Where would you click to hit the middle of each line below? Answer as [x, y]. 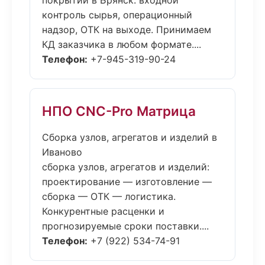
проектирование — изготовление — [127, 182]
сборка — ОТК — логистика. [109, 196]
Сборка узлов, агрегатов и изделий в [130, 137]
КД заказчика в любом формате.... [122, 44]
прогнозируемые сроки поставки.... [125, 226]
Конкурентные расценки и [103, 211]
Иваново [62, 152]
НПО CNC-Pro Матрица [119, 111]
